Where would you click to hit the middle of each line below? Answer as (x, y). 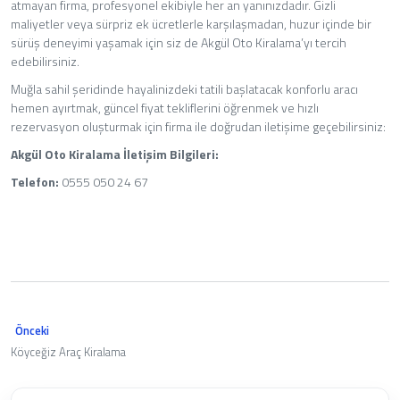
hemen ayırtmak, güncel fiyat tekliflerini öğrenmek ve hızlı (165, 107)
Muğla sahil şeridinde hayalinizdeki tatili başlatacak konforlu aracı (184, 88)
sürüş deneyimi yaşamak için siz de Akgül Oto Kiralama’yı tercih (179, 42)
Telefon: (35, 181)
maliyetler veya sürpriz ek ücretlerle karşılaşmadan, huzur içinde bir (191, 23)
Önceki (32, 330)
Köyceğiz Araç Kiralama (68, 351)
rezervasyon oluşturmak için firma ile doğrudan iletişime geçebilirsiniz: (198, 126)
